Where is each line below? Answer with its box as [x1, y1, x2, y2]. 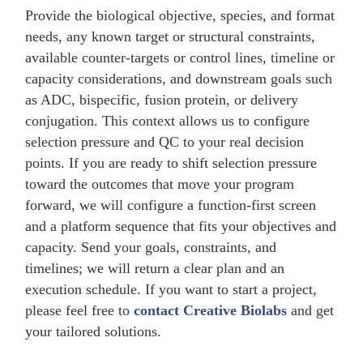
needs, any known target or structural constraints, [25, 28, 316, 45]
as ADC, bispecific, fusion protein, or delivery [25, 91, 299, 108]
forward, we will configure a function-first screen [25, 196, 317, 213]
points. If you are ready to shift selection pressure [25, 154, 318, 171]
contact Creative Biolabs [134, 301, 288, 318]
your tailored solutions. [25, 322, 162, 340]
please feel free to [25, 301, 135, 318]
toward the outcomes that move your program [25, 175, 295, 192]
